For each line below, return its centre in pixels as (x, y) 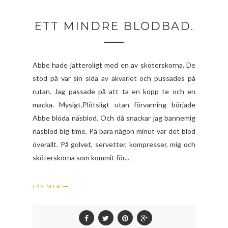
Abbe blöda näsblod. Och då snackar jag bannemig (114, 118)
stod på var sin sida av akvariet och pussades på (114, 78)
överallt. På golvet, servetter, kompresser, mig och (114, 144)
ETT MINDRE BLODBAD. (114, 26)
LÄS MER (48, 186)
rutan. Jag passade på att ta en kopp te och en (114, 91)
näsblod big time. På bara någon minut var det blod (114, 131)
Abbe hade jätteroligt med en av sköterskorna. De (114, 65)
